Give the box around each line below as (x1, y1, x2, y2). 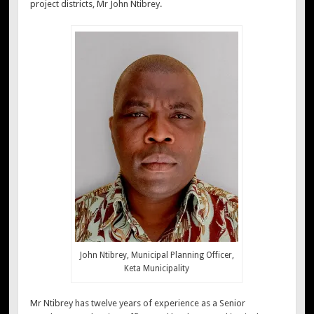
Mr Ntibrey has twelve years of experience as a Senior (30, 298, 246, 309)
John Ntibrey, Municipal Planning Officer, (79, 250, 234, 260)
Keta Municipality (124, 263, 190, 273)
